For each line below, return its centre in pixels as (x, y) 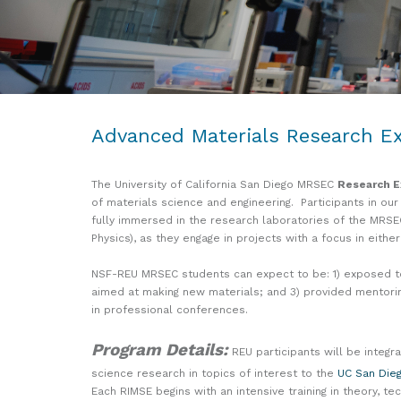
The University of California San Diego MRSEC (214, 184)
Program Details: (160, 350)
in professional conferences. (170, 309)
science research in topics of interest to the (214, 373)
